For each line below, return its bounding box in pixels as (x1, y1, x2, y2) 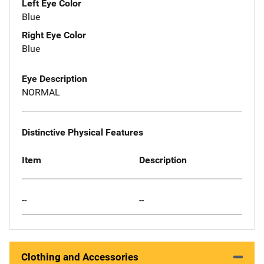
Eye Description (22, 73, 87, 85)
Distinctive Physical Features (22, 126, 143, 138)
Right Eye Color (22, 29, 86, 41)
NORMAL (22, 87, 60, 98)
